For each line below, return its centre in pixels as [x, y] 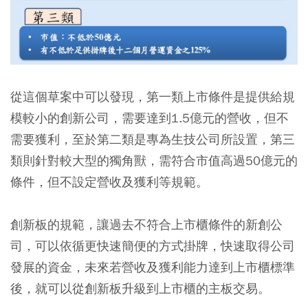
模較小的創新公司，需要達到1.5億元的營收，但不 [150, 118]
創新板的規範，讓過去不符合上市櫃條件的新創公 [146, 224]
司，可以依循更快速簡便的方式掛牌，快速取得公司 [153, 245]
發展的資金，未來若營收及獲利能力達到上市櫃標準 [153, 267]
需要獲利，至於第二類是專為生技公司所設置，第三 [153, 139]
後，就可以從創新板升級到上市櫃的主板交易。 [140, 288]
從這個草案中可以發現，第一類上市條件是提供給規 [153, 96]
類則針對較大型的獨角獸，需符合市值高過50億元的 [154, 160]
